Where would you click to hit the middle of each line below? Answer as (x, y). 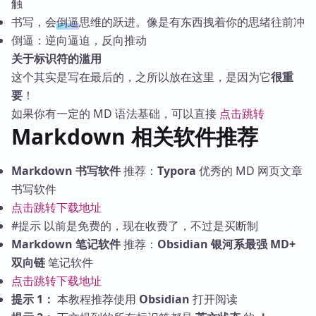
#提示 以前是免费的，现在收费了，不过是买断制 (135, 226)
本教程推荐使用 (97, 299)
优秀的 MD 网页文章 (249, 171)
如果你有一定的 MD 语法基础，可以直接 (115, 114)
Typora (177, 171)
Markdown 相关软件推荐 (135, 137)
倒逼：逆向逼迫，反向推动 (79, 41)
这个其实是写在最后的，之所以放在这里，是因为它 (141, 77)
